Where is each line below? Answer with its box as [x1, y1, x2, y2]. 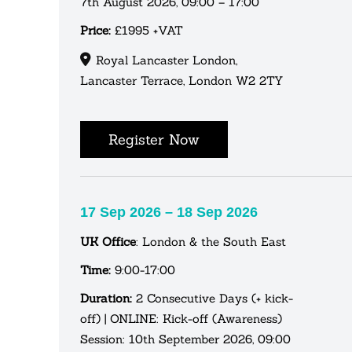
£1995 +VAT [111, 22, 183, 38]
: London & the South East [136, 233, 286, 249]
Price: [80, 22, 111, 38]
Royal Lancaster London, [96, 52, 237, 68]
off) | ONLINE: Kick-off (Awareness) [80, 310, 282, 326]
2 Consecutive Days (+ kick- [132, 290, 293, 306]
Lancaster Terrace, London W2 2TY [80, 72, 283, 88]
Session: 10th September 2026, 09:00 [80, 331, 291, 346]
